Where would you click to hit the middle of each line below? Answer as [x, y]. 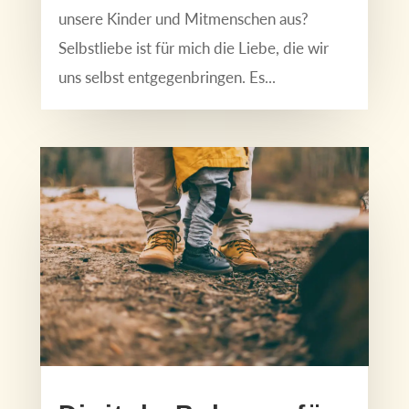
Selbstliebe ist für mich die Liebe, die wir [193, 48]
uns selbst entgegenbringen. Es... [167, 78]
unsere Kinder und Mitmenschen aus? [183, 19]
